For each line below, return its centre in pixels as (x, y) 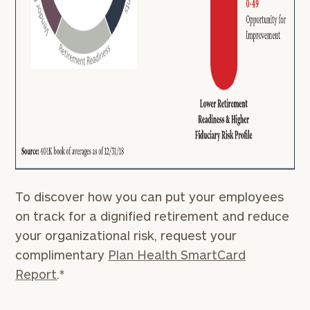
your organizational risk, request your (126, 235)
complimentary (62, 255)
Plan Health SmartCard (177, 255)
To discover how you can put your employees (150, 197)
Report (36, 274)
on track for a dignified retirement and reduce (153, 216)
